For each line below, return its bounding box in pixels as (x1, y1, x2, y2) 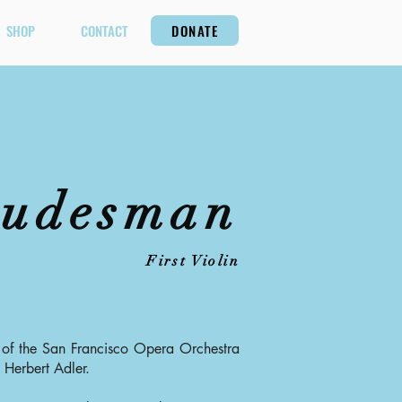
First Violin (146, 252, 240, 270)
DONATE (171, 21, 218, 40)
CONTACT (80, 21, 127, 40)
